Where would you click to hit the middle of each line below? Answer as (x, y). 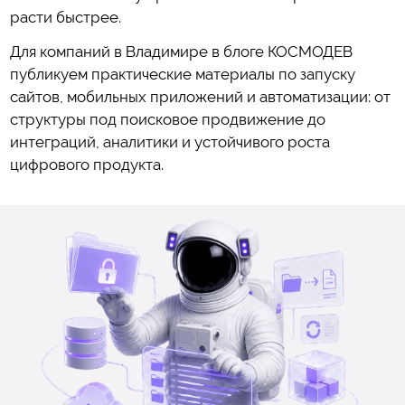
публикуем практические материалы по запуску (182, 74)
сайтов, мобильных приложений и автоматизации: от (200, 96)
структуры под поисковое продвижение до (167, 119)
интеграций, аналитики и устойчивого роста (170, 141)
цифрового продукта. (86, 164)
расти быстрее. (65, 17)
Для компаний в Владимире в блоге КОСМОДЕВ (181, 51)
